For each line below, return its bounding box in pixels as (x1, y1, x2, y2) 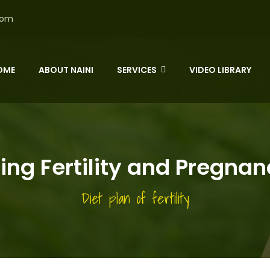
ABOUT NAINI (39, 64, 93, 76)
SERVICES (117, 64, 157, 76)
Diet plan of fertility (81, 187, 189, 210)
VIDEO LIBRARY (189, 64, 251, 76)
